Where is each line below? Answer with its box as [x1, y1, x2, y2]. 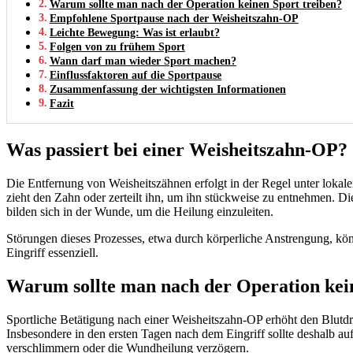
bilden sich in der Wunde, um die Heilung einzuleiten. [6, 204, 273, 218]
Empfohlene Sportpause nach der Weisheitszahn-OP [49, 11, 299, 24]
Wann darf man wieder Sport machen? [49, 54, 236, 67]
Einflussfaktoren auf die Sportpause [49, 68, 221, 81]
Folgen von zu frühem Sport [49, 39, 185, 53]
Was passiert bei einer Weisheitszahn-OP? [6, 139, 347, 160]
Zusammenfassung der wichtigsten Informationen [49, 82, 286, 95]
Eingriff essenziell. [6, 245, 98, 259]
